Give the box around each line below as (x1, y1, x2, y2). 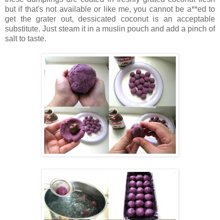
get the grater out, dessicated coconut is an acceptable (5, 14, 215, 23)
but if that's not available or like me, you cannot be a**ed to (5, 4, 215, 13)
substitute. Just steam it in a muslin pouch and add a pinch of (5, 24, 215, 33)
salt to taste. (5, 34, 46, 43)
